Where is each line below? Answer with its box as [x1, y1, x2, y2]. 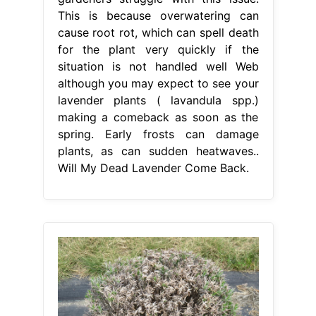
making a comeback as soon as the [57, 109, 259, 124]
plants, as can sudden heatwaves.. [57, 143, 259, 158]
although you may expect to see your [57, 75, 259, 90]
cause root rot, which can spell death [57, 25, 259, 39]
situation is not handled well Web [57, 59, 259, 73]
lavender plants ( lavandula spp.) [57, 92, 259, 107]
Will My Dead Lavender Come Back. [57, 160, 249, 175]
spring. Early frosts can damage [57, 126, 259, 141]
